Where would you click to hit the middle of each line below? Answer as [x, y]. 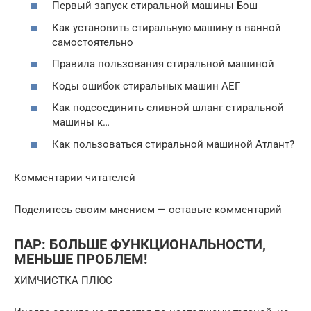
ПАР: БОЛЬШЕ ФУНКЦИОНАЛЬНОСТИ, [140, 245]
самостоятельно [93, 42]
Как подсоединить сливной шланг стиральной [168, 108]
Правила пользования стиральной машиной [163, 64]
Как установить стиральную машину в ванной [167, 27]
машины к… [81, 123]
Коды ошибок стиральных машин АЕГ [146, 86]
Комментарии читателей [75, 177]
